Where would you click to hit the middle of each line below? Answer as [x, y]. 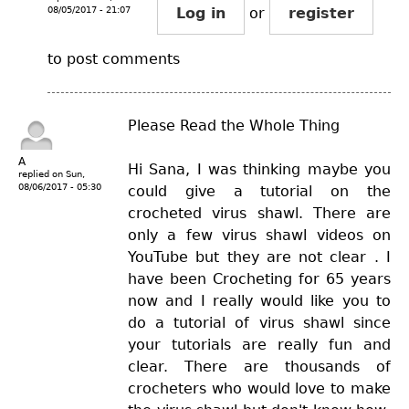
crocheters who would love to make [259, 388]
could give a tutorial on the [259, 191]
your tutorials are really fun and [259, 344]
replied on [42, 173]
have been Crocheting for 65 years [259, 278]
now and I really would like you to [259, 300]
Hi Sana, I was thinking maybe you [259, 169]
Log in [201, 13]
